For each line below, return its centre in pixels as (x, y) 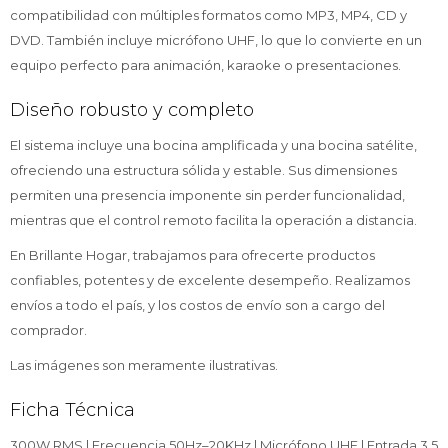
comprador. (48, 330)
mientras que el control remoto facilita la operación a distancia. (213, 220)
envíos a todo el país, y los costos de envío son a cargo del (197, 305)
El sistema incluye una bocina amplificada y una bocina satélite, (213, 145)
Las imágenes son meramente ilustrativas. (144, 365)
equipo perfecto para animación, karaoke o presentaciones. (205, 65)
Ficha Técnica (72, 410)
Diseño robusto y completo (132, 110)
